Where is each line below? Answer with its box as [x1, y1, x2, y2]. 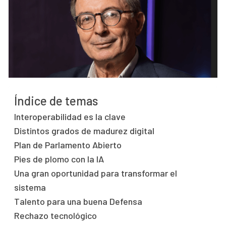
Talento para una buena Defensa [14, 196, 143, 207]
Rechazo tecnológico [14, 210, 97, 221]
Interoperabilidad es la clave [14, 111, 126, 123]
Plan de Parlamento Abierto [14, 139, 122, 151]
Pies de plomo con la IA [14, 153, 104, 165]
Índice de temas [14, 93, 98, 108]
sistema [14, 182, 46, 193]
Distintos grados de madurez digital [14, 125, 155, 137]
